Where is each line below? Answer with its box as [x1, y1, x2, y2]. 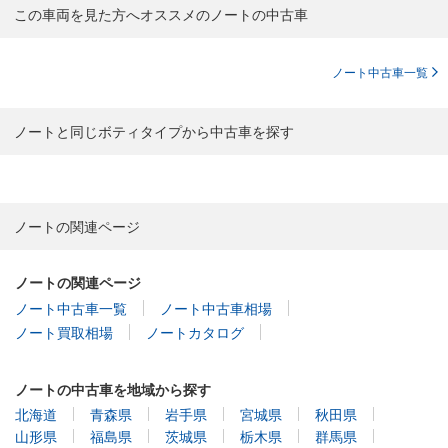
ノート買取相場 [15, 321, 113, 342]
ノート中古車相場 [160, 297, 272, 318]
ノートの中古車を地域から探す [15, 378, 211, 399]
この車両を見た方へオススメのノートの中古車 [14, 3, 308, 24]
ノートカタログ [146, 321, 244, 342]
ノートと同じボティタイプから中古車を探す [14, 121, 294, 142]
